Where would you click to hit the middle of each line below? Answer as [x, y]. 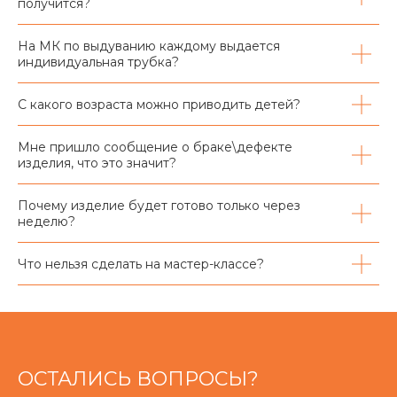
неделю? [47, 222]
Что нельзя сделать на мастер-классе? [141, 265]
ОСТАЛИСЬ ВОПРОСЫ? [138, 379]
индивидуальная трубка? [98, 62]
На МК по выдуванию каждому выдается [149, 47]
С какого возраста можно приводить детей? [159, 105]
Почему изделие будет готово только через [159, 206]
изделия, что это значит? [97, 163]
